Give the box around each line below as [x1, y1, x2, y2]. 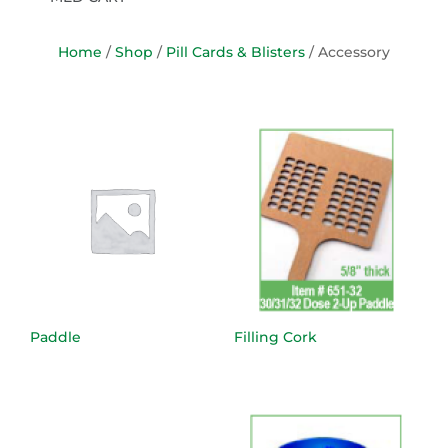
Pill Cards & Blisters [166, 43, 305, 62]
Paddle [30, 328, 81, 347]
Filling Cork [234, 328, 317, 347]
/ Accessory [305, 43, 390, 62]
